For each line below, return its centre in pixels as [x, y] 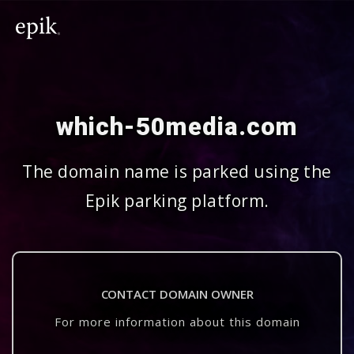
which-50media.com [177, 127]
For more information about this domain [177, 322]
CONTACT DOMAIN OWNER [177, 294]
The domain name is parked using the [177, 171]
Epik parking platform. [177, 201]
